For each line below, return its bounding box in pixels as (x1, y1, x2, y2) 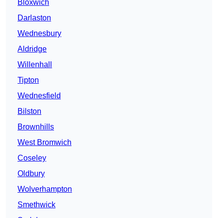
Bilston (18, 107, 41, 116)
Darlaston (18, 14, 51, 22)
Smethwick (18, 200, 55, 209)
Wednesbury (18, 29, 61, 38)
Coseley (18, 154, 46, 163)
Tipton (18, 76, 39, 85)
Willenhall (18, 60, 52, 69)
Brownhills (18, 123, 54, 131)
